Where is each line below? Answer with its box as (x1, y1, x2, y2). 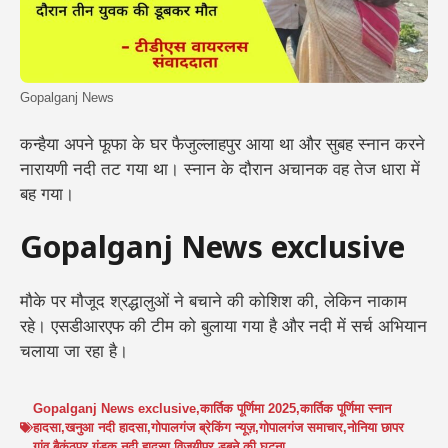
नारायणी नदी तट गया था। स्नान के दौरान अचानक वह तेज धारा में (20, 160, 420, 180)
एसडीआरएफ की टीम (51, 316, 174, 336)
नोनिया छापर (347, 420, 404, 436)
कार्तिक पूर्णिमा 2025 (200, 401, 296, 417)
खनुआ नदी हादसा (65, 420, 147, 436)
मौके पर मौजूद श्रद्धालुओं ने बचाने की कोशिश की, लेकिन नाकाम (20, 291, 407, 311)
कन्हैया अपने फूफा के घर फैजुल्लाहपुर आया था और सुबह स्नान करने (20, 135, 425, 155)
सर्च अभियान (351, 316, 427, 336)
